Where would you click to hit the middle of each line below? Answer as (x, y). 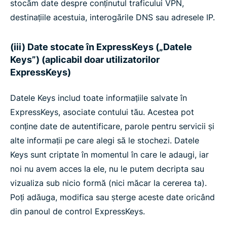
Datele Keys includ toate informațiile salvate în (99, 98)
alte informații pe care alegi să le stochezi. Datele (105, 140)
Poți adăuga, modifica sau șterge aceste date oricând (112, 197)
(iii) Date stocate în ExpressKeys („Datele (101, 47)
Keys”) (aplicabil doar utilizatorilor (85, 60)
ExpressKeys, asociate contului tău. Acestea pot (102, 112)
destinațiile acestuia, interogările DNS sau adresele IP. (112, 17)
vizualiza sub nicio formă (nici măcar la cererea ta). (108, 183)
